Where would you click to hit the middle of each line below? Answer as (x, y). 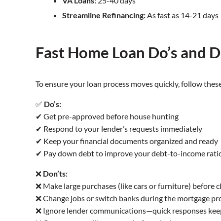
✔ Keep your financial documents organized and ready (127, 141)
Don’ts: (55, 173)
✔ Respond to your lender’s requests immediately (119, 128)
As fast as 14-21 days (182, 15)
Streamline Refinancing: (104, 15)
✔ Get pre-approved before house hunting (107, 116)
